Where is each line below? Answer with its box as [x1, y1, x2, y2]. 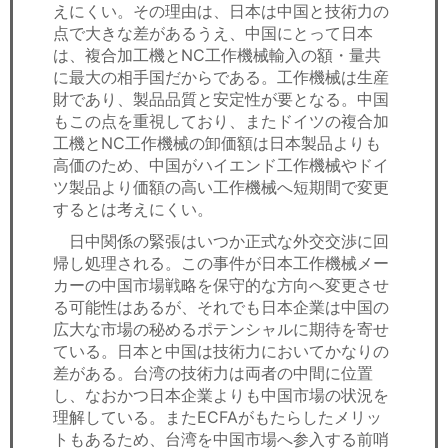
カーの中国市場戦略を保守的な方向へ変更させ [53, 274, 389, 295]
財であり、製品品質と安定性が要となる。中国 [53, 88, 389, 109]
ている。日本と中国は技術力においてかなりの [53, 340, 389, 361]
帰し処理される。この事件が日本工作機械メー [53, 252, 389, 273]
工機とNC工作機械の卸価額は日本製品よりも [53, 132, 381, 153]
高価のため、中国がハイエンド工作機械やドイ [53, 154, 389, 175]
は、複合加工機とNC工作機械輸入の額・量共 [53, 44, 381, 65]
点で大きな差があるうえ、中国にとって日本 [53, 22, 373, 43]
